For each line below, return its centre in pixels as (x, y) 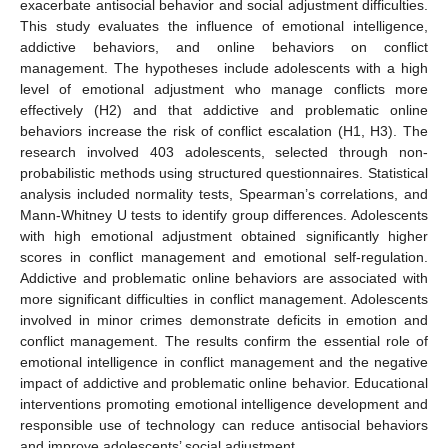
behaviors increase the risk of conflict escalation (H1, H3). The (224, 130)
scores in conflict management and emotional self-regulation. (224, 256)
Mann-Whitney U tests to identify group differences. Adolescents (224, 214)
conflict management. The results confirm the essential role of (224, 340)
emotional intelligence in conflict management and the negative (224, 361)
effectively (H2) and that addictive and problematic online (224, 109)
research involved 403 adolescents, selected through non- (224, 151)
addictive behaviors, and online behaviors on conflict (224, 46)
